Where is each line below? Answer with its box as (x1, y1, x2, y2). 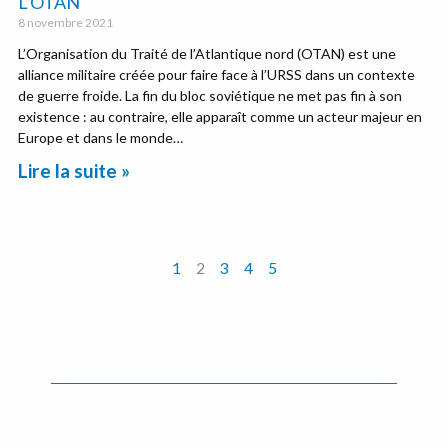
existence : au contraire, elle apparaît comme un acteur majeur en (18, 108, 423, 126)
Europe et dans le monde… (18, 129, 184, 147)
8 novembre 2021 (18, 15, 114, 31)
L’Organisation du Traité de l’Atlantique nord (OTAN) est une (18, 45, 397, 63)
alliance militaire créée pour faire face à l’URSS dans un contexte (18, 66, 416, 84)
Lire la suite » (18, 159, 131, 183)
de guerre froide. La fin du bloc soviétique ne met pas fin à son (18, 87, 403, 105)
